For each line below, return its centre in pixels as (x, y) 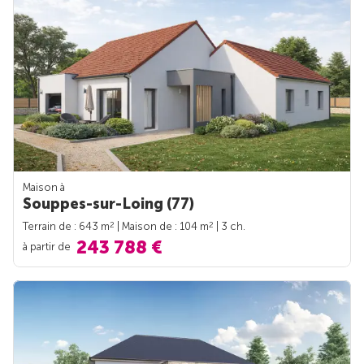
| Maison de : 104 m (162, 227)
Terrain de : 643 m (66, 227)
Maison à (44, 188)
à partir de (48, 246)
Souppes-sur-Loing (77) (108, 204)
